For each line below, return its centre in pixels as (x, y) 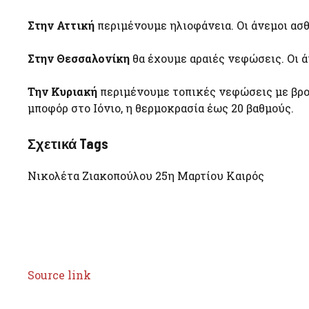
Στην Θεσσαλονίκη (79, 59)
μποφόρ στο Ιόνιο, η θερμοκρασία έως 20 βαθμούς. (161, 108)
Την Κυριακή (62, 92)
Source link (59, 275)
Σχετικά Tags (68, 144)
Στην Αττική (61, 26)
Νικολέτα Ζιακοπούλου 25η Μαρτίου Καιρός (146, 176)
